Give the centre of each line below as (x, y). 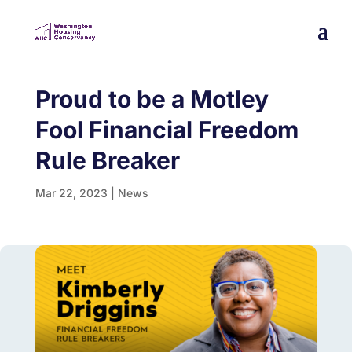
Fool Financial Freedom (167, 129)
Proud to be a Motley (152, 99)
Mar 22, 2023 (71, 192)
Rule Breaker (107, 160)
